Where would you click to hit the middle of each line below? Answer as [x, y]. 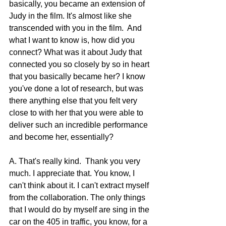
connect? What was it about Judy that [76, 52]
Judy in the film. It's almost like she [71, 16]
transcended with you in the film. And [76, 28]
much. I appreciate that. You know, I [73, 174]
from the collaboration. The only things [78, 198]
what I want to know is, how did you [73, 40]
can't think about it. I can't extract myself [80, 186]
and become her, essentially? [61, 137]
